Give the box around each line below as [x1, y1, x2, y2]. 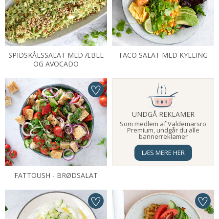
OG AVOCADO [33, 59, 79, 68]
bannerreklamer [138, 132, 188, 141]
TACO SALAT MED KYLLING [118, 50, 208, 60]
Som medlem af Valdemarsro [120, 119, 206, 128]
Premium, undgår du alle [127, 126, 199, 134]
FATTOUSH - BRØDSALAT [14, 171, 98, 180]
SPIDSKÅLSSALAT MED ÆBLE [8, 50, 104, 60]
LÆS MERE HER [141, 148, 185, 157]
